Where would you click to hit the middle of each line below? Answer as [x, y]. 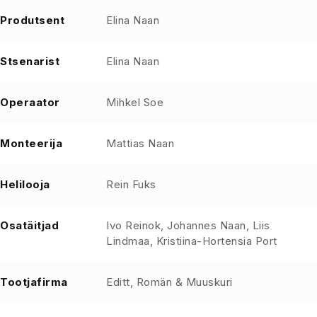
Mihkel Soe [135, 102]
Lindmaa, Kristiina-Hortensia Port [192, 241]
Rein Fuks [131, 184]
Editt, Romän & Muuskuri [169, 282]
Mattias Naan [140, 143]
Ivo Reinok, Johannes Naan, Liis [188, 225]
